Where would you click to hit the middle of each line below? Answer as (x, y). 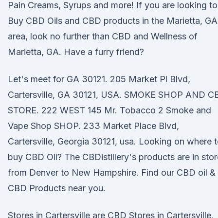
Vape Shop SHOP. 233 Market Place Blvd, (93, 126)
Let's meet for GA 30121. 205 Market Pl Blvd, (99, 79)
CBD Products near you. (57, 188)
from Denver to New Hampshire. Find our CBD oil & (112, 173)
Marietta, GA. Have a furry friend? (76, 52)
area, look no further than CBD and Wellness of (103, 36)
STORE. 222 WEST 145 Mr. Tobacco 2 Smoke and (109, 110)
